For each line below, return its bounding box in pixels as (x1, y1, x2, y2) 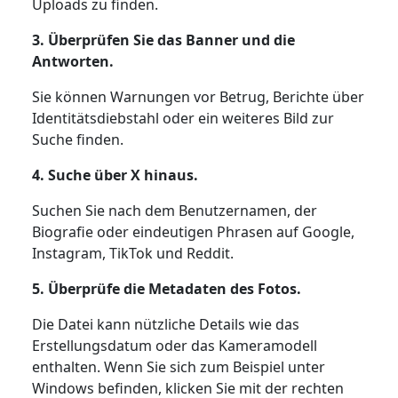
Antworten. (31, 51, 114, 71)
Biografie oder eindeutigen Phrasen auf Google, (31, 221, 354, 242)
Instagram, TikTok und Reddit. (31, 243, 234, 263)
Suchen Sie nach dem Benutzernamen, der (31, 200, 317, 220)
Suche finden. (31, 129, 123, 149)
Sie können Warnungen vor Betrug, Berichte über (31, 86, 364, 107)
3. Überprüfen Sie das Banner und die (31, 29, 295, 50)
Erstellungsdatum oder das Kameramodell (31, 335, 317, 355)
